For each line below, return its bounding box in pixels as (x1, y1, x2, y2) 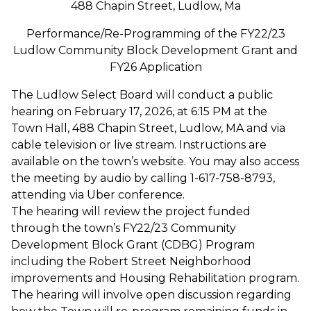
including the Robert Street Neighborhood (11, 255, 251, 269)
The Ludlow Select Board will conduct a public (11, 88, 273, 102)
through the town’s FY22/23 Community (11, 221, 236, 235)
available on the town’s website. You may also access (11, 155, 299, 169)
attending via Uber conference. (11, 188, 185, 202)
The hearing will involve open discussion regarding (11, 288, 292, 302)
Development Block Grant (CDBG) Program (11, 238, 255, 252)
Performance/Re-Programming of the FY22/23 (26, 27, 285, 41)
